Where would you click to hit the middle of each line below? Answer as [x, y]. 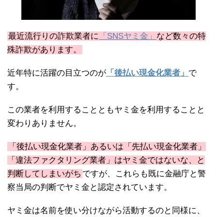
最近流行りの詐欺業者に [54, 36]
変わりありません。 [44, 123]
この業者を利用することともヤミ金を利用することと [106, 109]
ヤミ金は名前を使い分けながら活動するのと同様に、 [106, 210]
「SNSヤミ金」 [128, 36]
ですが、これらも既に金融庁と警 [144, 173]
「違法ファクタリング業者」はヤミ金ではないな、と [106, 160]
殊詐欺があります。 [44, 49]
